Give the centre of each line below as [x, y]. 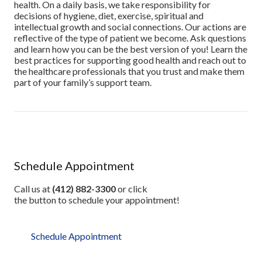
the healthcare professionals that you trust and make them [129, 71]
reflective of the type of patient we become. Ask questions [130, 37]
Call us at [33, 189]
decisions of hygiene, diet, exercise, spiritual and [109, 15]
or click [132, 189]
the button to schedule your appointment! [97, 200]
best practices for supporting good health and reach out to [130, 60]
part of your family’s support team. [83, 82]
